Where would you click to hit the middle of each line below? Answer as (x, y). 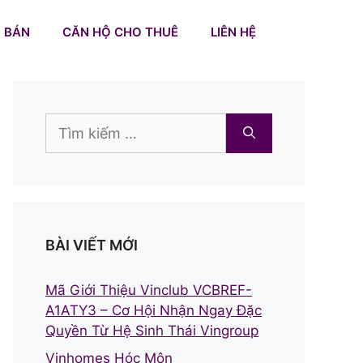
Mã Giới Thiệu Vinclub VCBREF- (149, 290)
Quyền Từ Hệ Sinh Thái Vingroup (152, 331)
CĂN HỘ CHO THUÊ (120, 32)
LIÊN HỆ (233, 32)
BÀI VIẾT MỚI (92, 245)
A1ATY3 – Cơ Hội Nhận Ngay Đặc (154, 310)
